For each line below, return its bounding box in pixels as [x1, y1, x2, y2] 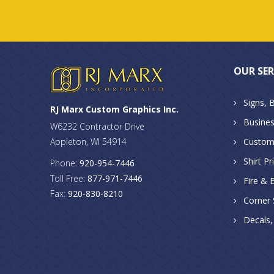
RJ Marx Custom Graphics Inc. [50, 103, 179, 115]
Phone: [50, 157, 80, 169]
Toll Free [50, 172, 83, 184]
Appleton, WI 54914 [50, 136, 127, 147]
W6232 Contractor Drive [50, 120, 144, 132]
